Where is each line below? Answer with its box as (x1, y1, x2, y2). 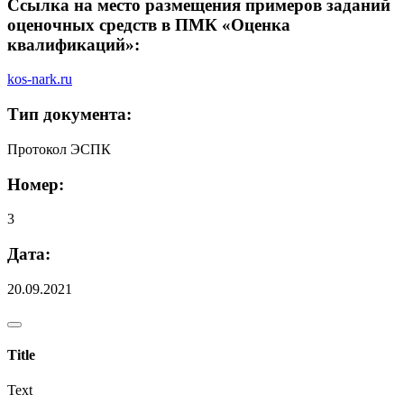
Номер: (7, 174, 64, 194)
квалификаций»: (7, 34, 140, 54)
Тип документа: (7, 105, 132, 124)
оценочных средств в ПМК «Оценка (7, 14, 290, 34)
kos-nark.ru (7, 71, 72, 87)
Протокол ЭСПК (7, 141, 111, 157)
